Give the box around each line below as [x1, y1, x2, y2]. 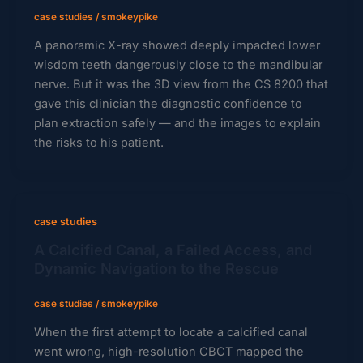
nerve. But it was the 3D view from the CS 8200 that [33, 77, 328, 92]
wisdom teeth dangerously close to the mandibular [33, 58, 322, 73]
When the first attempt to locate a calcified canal [33, 324, 308, 340]
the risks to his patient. [33, 135, 164, 151]
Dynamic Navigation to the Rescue [33, 258, 279, 277]
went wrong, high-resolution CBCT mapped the [33, 344, 304, 359]
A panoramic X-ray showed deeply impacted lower [33, 38, 320, 53]
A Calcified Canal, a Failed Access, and [33, 240, 312, 258]
